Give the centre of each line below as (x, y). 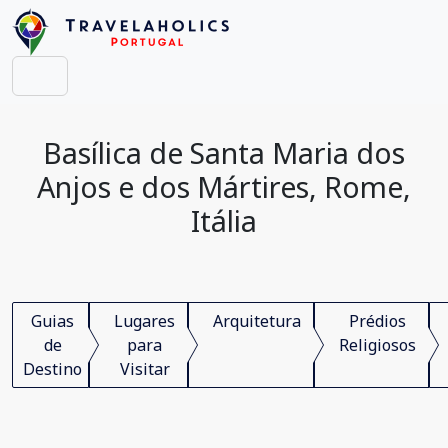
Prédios (377, 321)
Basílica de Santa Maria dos (224, 152)
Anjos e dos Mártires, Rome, (224, 186)
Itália (224, 220)
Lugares (144, 321)
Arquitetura (257, 321)
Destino (52, 369)
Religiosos (377, 345)
